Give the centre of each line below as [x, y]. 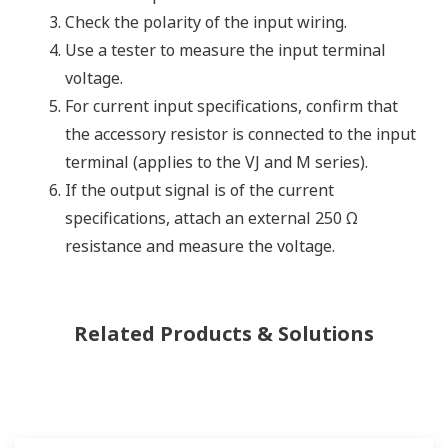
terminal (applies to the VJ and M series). [216, 162]
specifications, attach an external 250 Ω [211, 218]
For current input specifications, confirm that [231, 106]
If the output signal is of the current [199, 190]
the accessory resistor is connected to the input [240, 134]
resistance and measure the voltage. [200, 246]
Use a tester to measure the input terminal [225, 50]
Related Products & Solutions [224, 333]
